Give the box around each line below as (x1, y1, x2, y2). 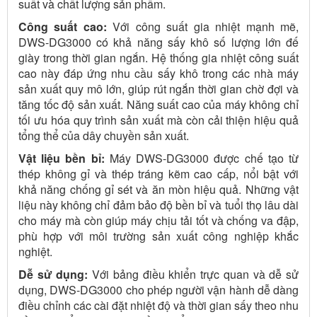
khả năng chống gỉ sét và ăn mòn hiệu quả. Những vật (18, 180, 299, 197)
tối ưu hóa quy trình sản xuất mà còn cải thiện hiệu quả (18, 111, 299, 128)
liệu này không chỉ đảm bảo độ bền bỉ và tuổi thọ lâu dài (18, 196, 299, 213)
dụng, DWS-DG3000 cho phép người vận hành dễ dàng (18, 281, 299, 298)
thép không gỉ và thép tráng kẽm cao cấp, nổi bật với (18, 165, 299, 182)
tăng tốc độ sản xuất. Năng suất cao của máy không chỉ (18, 96, 299, 113)
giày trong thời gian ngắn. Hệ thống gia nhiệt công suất (18, 49, 299, 66)
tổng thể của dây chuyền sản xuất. (18, 127, 189, 144)
